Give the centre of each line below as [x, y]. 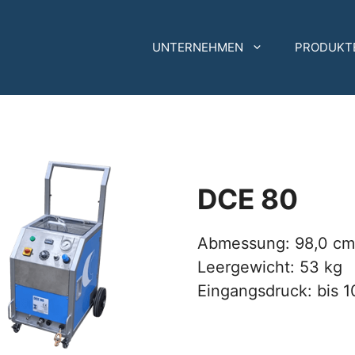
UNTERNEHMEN [198, 48]
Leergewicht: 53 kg [269, 267]
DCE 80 [247, 199]
